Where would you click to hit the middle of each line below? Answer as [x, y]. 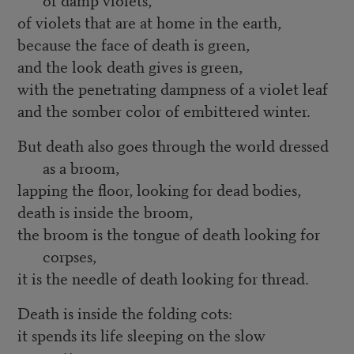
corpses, [69, 256]
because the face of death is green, [133, 44]
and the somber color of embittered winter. [164, 111]
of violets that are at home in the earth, [149, 22]
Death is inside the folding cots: [124, 313]
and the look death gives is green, [130, 66]
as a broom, [81, 168]
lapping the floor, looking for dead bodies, [159, 190]
